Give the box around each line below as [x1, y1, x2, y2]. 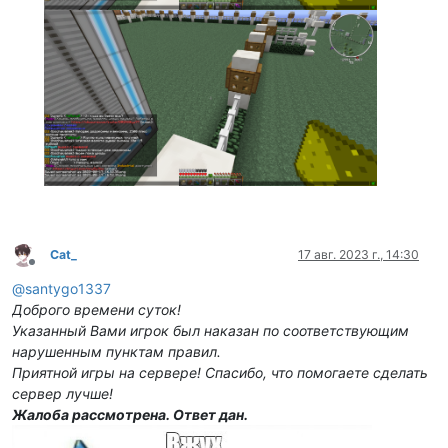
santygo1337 [25, 280, 111, 298]
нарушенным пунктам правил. [12, 343, 221, 361]
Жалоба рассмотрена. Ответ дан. [12, 406, 248, 424]
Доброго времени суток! [12, 301, 181, 319]
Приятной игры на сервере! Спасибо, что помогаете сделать [12, 364, 428, 382]
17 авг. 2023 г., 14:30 [298, 247, 419, 263]
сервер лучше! [12, 385, 113, 403]
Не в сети [31, 262, 87, 278]
